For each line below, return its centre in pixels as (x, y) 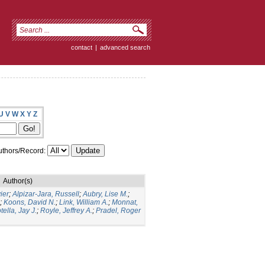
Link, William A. (84, 202)
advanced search (125, 47)
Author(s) (17, 181)
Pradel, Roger (118, 210)
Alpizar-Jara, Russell (46, 194)
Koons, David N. (30, 202)
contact (82, 47)
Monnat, (125, 202)
